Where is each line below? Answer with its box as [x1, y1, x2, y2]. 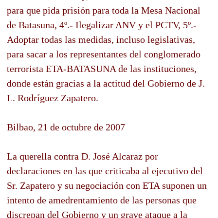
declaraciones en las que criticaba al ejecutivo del [7, 165, 203, 176]
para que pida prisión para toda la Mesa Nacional [7, 4, 200, 16]
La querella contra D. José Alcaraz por [7, 150, 158, 162]
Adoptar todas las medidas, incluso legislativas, [7, 34, 195, 45]
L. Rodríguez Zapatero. [7, 92, 98, 103]
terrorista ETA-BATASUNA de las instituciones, [7, 63, 197, 74]
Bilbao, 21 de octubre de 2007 [7, 121, 125, 132]
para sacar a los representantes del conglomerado [7, 48, 200, 59]
